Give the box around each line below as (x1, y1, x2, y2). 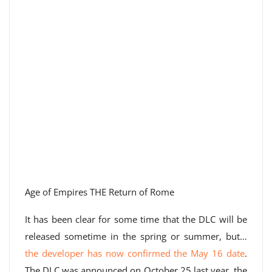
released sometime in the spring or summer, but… (25, 230, 247, 242)
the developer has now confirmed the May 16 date (25, 247, 245, 259)
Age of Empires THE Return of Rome (25, 186, 174, 198)
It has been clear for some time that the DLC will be (25, 213, 247, 225)
